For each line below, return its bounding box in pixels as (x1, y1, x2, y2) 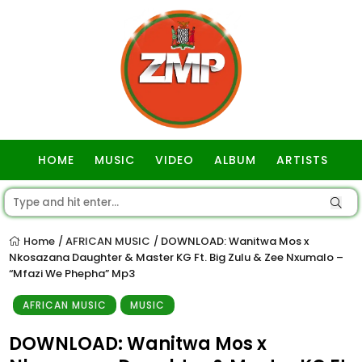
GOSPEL (159, 192, 207, 208)
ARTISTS (276, 152, 328, 168)
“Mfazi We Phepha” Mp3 (9, 266, 135, 281)
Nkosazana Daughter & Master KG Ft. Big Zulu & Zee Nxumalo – (9, 250, 343, 265)
